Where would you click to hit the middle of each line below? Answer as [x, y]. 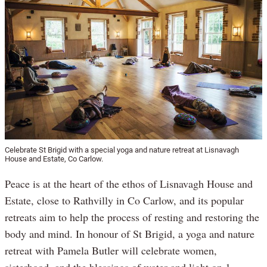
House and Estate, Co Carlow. [54, 159]
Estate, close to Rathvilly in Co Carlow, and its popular [124, 200]
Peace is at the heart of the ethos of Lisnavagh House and [129, 183]
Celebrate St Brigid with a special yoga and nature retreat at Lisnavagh [122, 150]
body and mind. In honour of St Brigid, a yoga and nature [130, 233]
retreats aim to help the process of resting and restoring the [132, 217]
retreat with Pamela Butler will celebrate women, [111, 250]
